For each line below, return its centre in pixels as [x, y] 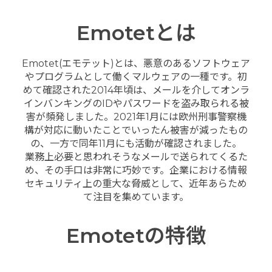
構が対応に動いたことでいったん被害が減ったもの [136, 130]
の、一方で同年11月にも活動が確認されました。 [136, 143]
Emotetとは [136, 32]
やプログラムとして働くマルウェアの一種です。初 [136, 76]
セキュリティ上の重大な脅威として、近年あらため [136, 183]
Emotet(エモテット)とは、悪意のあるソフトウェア [136, 63]
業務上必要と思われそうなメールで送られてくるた [136, 157]
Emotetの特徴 [136, 236]
